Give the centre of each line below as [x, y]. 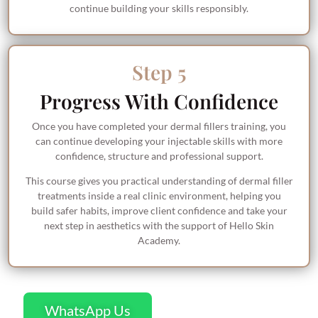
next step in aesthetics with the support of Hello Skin [159, 226]
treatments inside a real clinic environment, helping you [159, 196]
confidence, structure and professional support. [159, 155]
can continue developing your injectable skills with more [159, 141]
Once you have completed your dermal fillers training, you [159, 126]
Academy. [159, 241]
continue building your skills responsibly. [159, 9]
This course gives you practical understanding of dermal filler [159, 181]
